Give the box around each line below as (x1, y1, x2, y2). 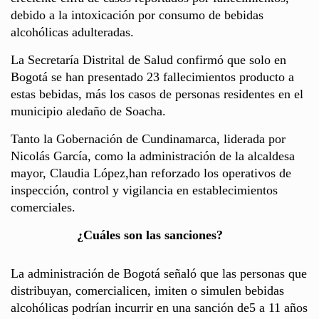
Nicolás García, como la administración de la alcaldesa (11, 148, 295, 163)
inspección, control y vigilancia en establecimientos (11, 182, 278, 197)
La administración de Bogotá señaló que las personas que (11, 266, 307, 281)
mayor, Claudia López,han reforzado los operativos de (11, 165, 291, 180)
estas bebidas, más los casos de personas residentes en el (11, 86, 303, 101)
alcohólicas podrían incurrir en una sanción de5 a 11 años (11, 300, 308, 315)
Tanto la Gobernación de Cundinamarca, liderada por (11, 131, 286, 146)
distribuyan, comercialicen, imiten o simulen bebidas (11, 283, 284, 298)
